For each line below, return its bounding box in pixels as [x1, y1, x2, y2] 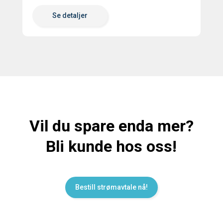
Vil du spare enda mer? [29, 116, 194, 136]
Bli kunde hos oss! [46, 137, 177, 156]
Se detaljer [52, 11, 88, 20]
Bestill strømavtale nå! [75, 183, 148, 192]
